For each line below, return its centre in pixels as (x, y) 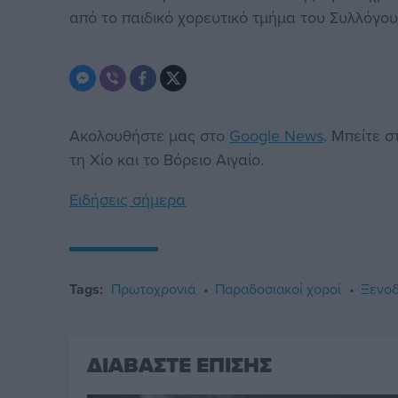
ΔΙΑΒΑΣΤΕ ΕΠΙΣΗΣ (180, 366)
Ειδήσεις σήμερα (128, 200)
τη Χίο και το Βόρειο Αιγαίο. (167, 160)
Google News (277, 136)
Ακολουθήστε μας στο (150, 136)
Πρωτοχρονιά (154, 289)
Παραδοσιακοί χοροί (279, 289)
